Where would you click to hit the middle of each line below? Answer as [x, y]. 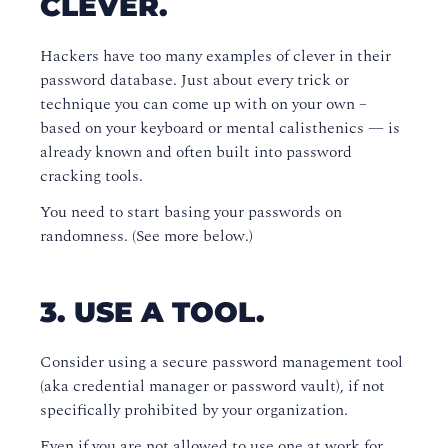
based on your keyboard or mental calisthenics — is [220, 128]
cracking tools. [91, 176]
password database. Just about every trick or [194, 80]
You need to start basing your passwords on [191, 212]
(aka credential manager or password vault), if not [212, 386]
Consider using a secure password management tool [221, 362]
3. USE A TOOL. [152, 312]
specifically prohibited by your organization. [194, 410]
